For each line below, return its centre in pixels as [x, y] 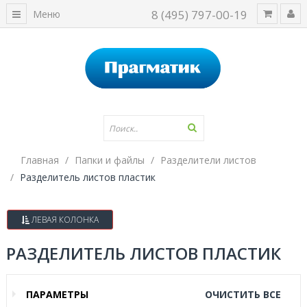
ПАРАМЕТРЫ [57, 294]
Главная [40, 160]
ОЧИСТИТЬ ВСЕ [243, 294]
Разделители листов [208, 160]
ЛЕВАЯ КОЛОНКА [64, 220]
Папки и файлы [110, 160]
